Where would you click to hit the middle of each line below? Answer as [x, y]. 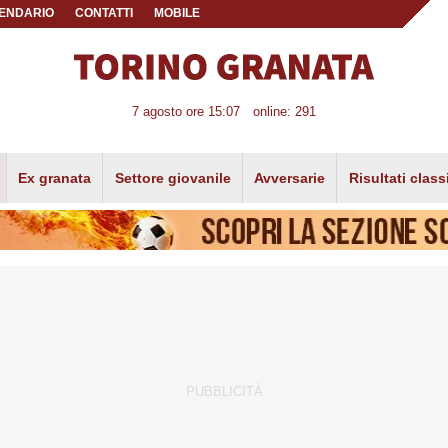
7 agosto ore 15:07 [186, 112]
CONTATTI [104, 13]
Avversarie [290, 177]
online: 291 [284, 112]
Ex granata [55, 177]
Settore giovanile [172, 177]
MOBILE [176, 13]
